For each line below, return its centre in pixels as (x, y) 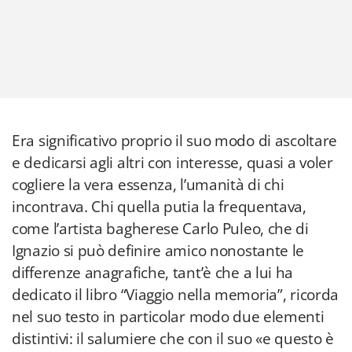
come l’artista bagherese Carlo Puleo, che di (160, 229)
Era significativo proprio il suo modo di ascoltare (175, 141)
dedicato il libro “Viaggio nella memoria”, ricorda (176, 295)
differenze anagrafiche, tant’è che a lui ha (153, 273)
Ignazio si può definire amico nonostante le (158, 251)
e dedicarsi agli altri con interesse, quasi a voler (172, 163)
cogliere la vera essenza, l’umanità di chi (148, 185)
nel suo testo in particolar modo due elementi (168, 317)
